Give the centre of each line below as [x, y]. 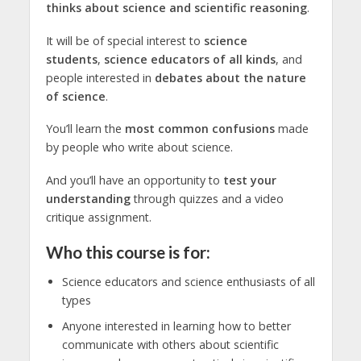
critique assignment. [98, 218]
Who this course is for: [128, 253]
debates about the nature [230, 77]
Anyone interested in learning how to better [176, 326]
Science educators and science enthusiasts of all [188, 282]
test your [249, 180]
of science [75, 96]
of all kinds [244, 59]
